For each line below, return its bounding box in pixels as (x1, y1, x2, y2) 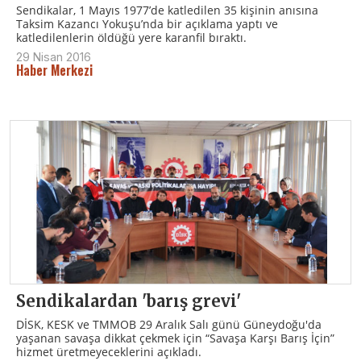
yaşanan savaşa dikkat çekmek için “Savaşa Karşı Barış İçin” (16, 330, 334, 346)
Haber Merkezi (16, 60, 93, 81)
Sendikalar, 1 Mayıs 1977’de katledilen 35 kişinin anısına (16, 2, 318, 19)
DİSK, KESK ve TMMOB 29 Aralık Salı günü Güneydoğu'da (16, 317, 322, 333)
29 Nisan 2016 (16, 50, 91, 64)
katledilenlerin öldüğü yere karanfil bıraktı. (16, 30, 247, 46)
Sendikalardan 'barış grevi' (16, 291, 241, 312)
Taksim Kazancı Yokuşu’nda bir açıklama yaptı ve (16, 16, 278, 32)
